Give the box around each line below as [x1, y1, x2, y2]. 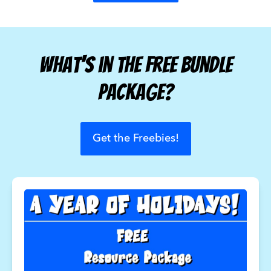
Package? [98, 80, 173, 105]
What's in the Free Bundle [39, 53, 232, 77]
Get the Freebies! [92, 133, 179, 145]
